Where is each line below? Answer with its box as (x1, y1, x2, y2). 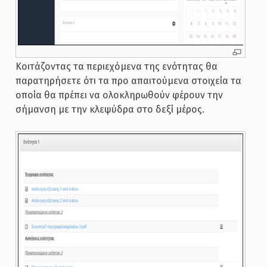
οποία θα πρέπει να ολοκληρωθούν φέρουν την (15, 89, 223, 101)
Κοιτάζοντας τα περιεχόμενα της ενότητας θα (15, 61, 218, 73)
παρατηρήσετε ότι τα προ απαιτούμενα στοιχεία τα (15, 75, 241, 87)
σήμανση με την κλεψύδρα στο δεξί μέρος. (15, 104, 204, 116)
